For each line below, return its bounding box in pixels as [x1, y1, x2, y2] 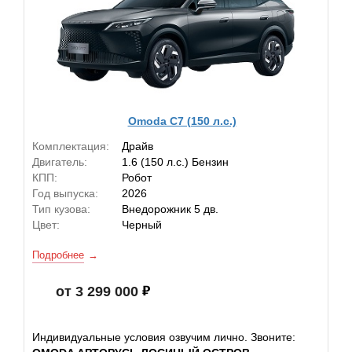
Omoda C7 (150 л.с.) [127, 114, 236, 127]
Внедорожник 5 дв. [122, 203, 218, 215]
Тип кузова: [32, 203, 90, 215]
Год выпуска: [32, 187, 98, 200]
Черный [122, 218, 162, 231]
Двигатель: [32, 156, 87, 168]
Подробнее [32, 249, 84, 261]
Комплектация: [32, 140, 109, 152]
